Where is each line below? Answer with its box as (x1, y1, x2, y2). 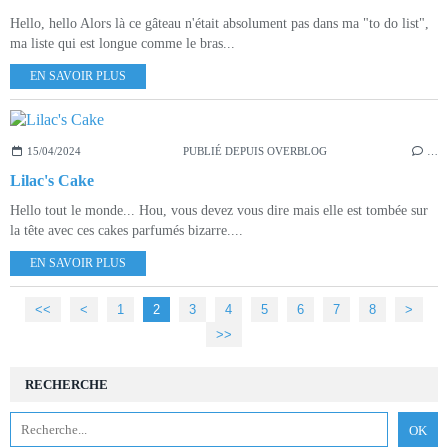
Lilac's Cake (10, 171, 94, 189)
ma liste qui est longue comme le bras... (10, 35, 235, 51)
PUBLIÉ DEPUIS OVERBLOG (182, 144, 327, 157)
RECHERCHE (25, 376, 108, 392)
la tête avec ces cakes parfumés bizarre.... (10, 222, 243, 238)
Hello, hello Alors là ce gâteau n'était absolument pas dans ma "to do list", (10, 15, 429, 31)
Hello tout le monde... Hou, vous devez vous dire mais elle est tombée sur (10, 202, 428, 218)
